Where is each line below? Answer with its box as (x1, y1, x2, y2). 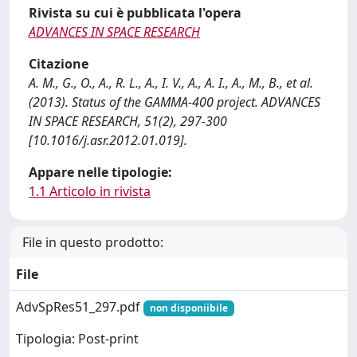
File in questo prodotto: (22, 233, 163, 251)
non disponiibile (149, 301, 228, 315)
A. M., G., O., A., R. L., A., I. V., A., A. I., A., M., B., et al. (29, 74, 313, 92)
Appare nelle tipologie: (29, 163, 172, 181)
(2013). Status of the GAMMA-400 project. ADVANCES (29, 93, 320, 111)
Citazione (29, 55, 88, 73)
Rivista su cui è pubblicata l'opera (29, 4, 241, 22)
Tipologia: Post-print (16, 330, 139, 348)
